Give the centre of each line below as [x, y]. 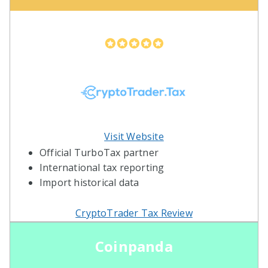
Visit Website [134, 136]
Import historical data [89, 182]
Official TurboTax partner [99, 152]
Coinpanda [134, 246]
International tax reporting [102, 167]
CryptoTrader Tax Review [134, 213]
